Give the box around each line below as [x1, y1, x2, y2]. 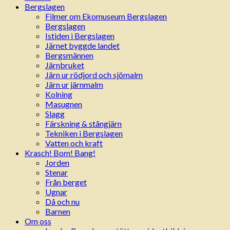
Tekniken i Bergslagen [45, 128, 123, 139]
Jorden [45, 158, 69, 168]
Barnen [45, 206, 70, 217]
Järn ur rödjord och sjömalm [45, 70, 143, 80]
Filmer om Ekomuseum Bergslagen [45, 11, 167, 22]
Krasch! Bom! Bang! [25, 148, 95, 158]
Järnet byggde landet [45, 41, 120, 51]
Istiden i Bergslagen [45, 31, 114, 41]
